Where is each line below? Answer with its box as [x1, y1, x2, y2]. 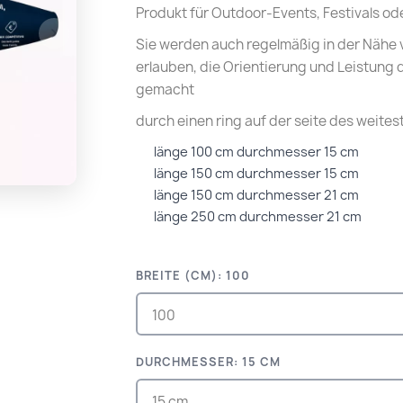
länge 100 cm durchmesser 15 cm [154, 143, 360, 161]
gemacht [136, 80, 195, 99]
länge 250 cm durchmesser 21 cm [154, 208, 363, 226]
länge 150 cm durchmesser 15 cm [154, 165, 360, 183]
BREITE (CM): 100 [136, 268, 251, 283]
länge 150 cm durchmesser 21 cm [154, 186, 360, 204]
